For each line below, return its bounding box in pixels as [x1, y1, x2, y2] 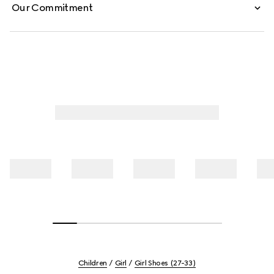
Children [78, 259, 107, 267]
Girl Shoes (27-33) [134, 259, 196, 267]
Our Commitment [12, 2, 93, 13]
